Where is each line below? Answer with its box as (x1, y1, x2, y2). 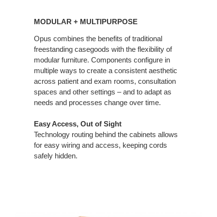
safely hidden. (34, 151, 77, 160)
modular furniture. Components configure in (34, 55, 170, 64)
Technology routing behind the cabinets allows (34, 130, 178, 139)
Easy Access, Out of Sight (34, 119, 122, 128)
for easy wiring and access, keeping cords (34, 140, 167, 149)
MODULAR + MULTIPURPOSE (34, 17, 138, 26)
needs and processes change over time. (34, 98, 161, 107)
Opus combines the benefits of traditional (34, 34, 162, 43)
